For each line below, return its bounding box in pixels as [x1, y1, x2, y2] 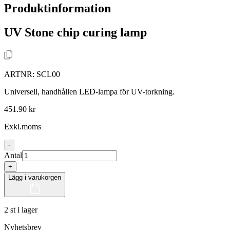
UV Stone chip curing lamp [4, 25, 147, 39]
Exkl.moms [4, 122, 41, 131]
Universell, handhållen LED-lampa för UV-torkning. [4, 87, 175, 96]
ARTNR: [4, 69, 36, 79]
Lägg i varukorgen [8, 173, 61, 181]
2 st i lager [4, 205, 37, 214]
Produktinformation [4, 1, 111, 15]
